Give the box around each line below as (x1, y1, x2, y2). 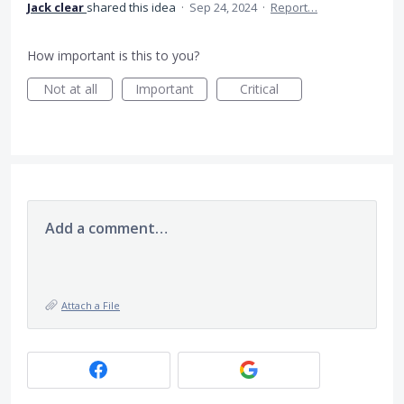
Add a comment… (45, 217, 168, 238)
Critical (240, 79, 279, 97)
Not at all (42, 79, 97, 97)
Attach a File (61, 298, 120, 312)
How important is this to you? (27, 46, 199, 64)
